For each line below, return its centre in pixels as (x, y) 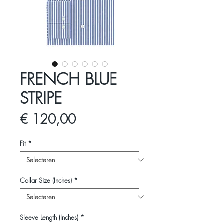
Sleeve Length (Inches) (49, 217)
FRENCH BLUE (68, 79)
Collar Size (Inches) (46, 180)
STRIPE (41, 98)
